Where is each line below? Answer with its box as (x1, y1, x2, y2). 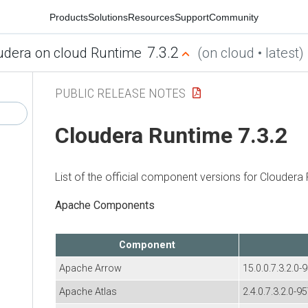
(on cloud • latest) (197, 45, 304, 61)
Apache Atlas (59, 285, 117, 298)
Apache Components (55, 198, 155, 212)
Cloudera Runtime (55, 122, 232, 149)
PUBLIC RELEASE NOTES (55, 85, 186, 101)
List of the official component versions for (55, 170, 260, 184)
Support (175, 11, 209, 23)
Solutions (88, 11, 128, 23)
